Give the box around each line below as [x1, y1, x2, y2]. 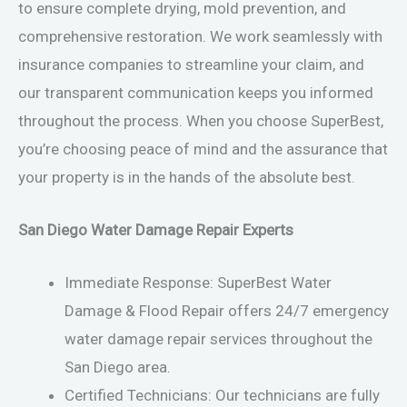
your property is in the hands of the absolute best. [18, 167, 355, 186]
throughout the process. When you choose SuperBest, [18, 111, 383, 130]
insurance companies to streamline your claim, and [18, 55, 364, 74]
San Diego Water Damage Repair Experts [18, 220, 293, 239]
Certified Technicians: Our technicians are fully [65, 386, 380, 405]
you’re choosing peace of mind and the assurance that [18, 139, 388, 158]
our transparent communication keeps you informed [18, 83, 373, 102]
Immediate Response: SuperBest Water [65, 273, 332, 293]
